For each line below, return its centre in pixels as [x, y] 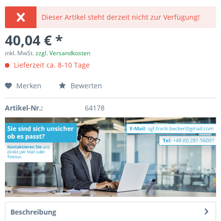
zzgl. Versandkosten [63, 53]
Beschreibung [33, 212]
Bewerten [85, 86]
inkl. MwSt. [20, 53]
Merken [29, 86]
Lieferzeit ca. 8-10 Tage [51, 65]
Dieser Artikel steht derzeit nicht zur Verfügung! [121, 17]
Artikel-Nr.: [24, 108]
